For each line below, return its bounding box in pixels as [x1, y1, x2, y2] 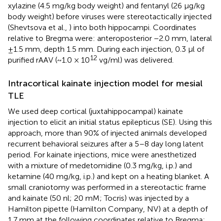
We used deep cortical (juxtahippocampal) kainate [8, 106, 183, 116]
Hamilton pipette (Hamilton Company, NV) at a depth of [8, 204, 208, 214]
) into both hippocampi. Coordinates [69, 22, 196, 32]
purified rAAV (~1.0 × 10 [8, 55, 90, 65]
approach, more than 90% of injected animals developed [8, 128, 207, 138]
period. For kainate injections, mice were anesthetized [8, 149, 196, 159]
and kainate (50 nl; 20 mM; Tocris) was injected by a [8, 193, 189, 203]
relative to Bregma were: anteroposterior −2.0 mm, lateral [8, 33, 212, 43]
